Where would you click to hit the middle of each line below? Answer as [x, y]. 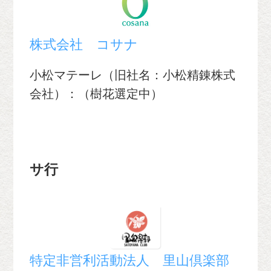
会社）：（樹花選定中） [96, 93]
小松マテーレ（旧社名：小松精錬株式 [133, 75]
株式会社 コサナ [84, 44]
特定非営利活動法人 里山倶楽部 [130, 261]
